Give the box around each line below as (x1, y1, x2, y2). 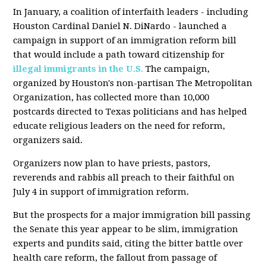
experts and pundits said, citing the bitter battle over (13, 238, 243, 249)
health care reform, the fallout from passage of (13, 252, 217, 263)
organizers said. (13, 135, 83, 145)
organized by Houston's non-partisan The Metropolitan (13, 78, 253, 88)
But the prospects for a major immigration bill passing (13, 210, 251, 220)
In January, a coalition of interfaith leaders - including (13, 7, 249, 17)
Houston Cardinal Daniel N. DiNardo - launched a (13, 21, 227, 31)
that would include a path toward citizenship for (13, 49, 225, 60)
